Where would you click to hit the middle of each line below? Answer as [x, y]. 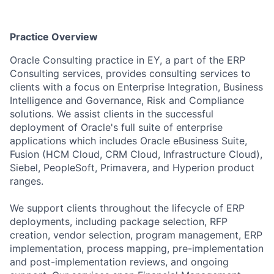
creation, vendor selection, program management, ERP [136, 235]
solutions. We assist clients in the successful [112, 114]
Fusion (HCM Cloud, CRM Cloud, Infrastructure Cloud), [136, 154]
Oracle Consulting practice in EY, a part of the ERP [128, 60]
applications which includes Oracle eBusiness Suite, [128, 141]
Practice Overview [54, 37]
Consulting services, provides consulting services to [130, 73]
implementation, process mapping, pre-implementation [137, 248]
